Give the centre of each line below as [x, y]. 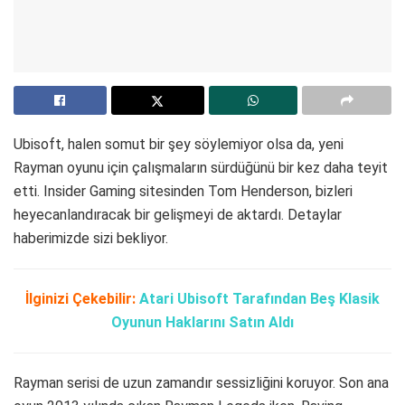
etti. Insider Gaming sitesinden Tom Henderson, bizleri [183, 191]
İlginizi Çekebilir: [80, 298]
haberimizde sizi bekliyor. [91, 238]
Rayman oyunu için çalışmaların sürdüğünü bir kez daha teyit [201, 167]
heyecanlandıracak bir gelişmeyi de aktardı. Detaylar [178, 214]
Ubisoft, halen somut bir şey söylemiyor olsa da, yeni [179, 144]
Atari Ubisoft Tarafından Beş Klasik [259, 298]
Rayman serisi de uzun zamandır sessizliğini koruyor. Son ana [201, 382]
